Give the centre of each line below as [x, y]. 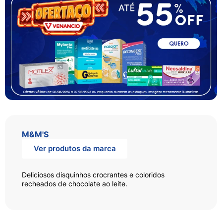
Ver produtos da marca [75, 148]
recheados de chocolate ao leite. [75, 183]
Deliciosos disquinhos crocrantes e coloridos [93, 174]
